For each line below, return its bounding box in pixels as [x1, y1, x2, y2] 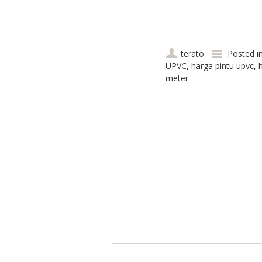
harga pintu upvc [191, 60, 254, 71]
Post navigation [118, 113, 231, 136]
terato [180, 47, 204, 59]
